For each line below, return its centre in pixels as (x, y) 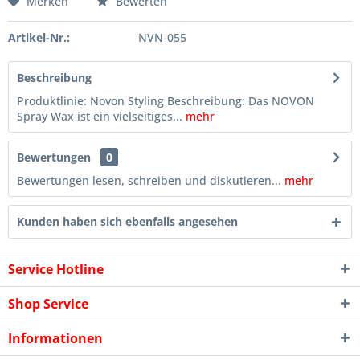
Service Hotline (56, 269)
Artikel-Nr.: (39, 37)
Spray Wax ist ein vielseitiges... (100, 116)
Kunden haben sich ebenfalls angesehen (127, 221)
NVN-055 (162, 37)
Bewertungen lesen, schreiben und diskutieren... (149, 180)
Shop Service (48, 304)
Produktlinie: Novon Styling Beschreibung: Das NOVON (166, 101)
